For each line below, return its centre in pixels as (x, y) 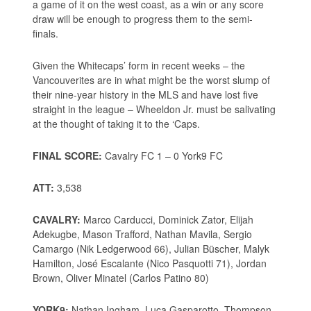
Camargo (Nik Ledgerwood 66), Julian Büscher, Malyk (151, 248)
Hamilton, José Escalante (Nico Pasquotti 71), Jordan (150, 263)
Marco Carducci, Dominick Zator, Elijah (167, 219)
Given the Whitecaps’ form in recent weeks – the (139, 65)
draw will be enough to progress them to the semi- (143, 18)
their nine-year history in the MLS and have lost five (146, 94)
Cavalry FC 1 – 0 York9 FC (163, 155)
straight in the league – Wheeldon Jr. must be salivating (154, 109)
